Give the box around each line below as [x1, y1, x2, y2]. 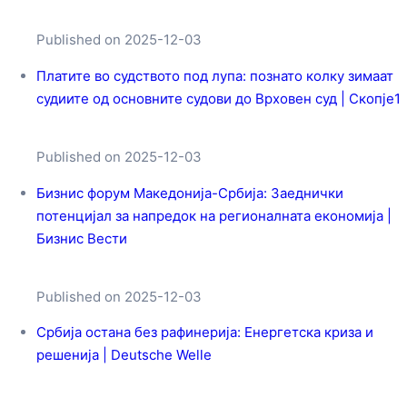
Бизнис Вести [36, 229, 127, 247]
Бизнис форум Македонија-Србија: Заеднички [36, 184, 343, 202]
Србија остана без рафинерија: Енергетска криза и [36, 323, 373, 342]
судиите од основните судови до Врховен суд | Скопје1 [36, 89, 401, 107]
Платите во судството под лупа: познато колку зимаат [36, 66, 393, 84]
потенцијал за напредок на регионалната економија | [36, 206, 392, 224]
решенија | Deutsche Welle [36, 346, 212, 364]
